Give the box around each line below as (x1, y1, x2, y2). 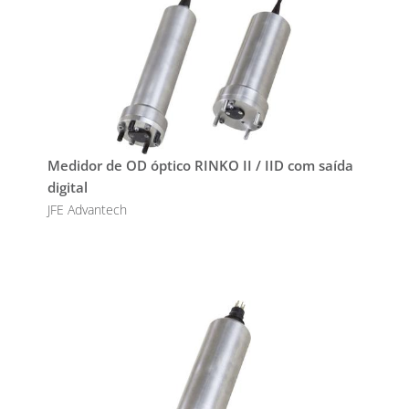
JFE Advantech (47, 201, 127, 219)
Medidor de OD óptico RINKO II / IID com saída (47, 156, 353, 175)
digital (47, 178, 88, 197)
